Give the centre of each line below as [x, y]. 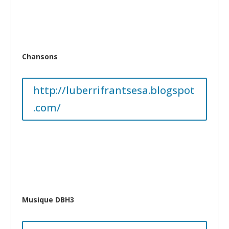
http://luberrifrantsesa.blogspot [114, 90]
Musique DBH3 [48, 200]
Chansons [40, 57]
